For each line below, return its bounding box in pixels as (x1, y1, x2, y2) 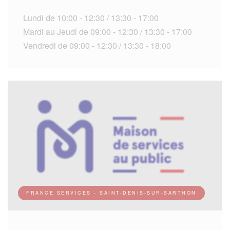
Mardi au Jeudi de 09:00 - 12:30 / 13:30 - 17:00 (23, 25, 192, 37)
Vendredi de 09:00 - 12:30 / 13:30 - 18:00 (23, 39, 171, 51)
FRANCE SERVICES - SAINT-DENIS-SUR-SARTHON (26, 189, 197, 196)
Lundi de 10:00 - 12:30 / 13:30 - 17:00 (23, 11, 159, 24)
